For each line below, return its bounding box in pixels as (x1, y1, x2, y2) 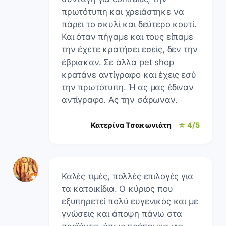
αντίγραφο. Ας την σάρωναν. (62, 94, 178, 105)
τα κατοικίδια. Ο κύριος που (62, 183, 173, 194)
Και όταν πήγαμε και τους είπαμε (62, 31, 193, 42)
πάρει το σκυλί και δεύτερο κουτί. (62, 19, 197, 29)
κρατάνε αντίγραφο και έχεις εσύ (62, 69, 196, 80)
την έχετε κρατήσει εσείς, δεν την (62, 44, 198, 54)
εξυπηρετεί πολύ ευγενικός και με (62, 196, 198, 206)
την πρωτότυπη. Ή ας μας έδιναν (62, 82, 194, 92)
